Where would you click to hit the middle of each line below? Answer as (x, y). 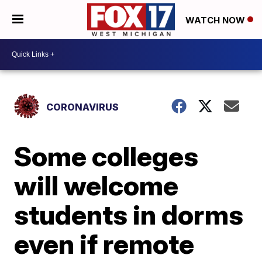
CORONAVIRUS (83, 107)
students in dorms (129, 214)
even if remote (104, 244)
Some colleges (106, 156)
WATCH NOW (216, 20)
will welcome (96, 185)
